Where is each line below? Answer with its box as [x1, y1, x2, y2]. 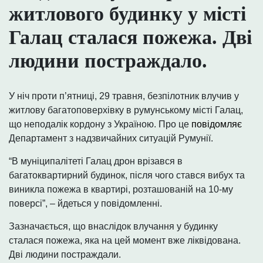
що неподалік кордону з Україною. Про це [9, 119, 191, 130]
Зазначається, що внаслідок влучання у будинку [9, 221, 218, 232]
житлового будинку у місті [9, 3, 246, 25]
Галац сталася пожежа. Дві [9, 26, 252, 49]
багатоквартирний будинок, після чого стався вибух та [9, 170, 245, 181]
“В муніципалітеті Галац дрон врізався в [9, 156, 183, 167]
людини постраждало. [9, 50, 207, 72]
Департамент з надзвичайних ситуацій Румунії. [9, 133, 213, 144]
